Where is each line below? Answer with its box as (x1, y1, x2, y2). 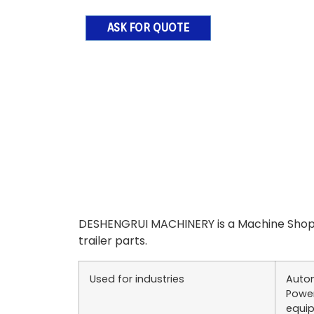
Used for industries (90, 272, 184, 286)
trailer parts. (78, 233, 147, 249)
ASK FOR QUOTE (107, 21, 189, 34)
